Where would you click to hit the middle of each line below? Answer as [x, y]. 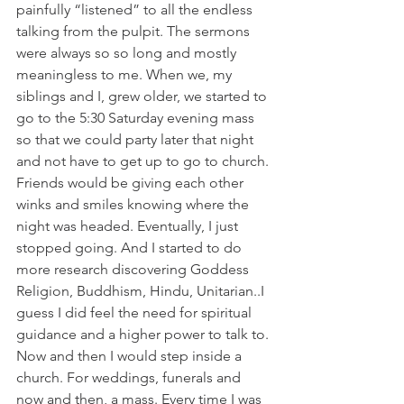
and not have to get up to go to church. [144, 161]
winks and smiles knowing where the [134, 204]
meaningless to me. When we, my [126, 74]
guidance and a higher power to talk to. [144, 334]
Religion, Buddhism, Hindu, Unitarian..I [142, 291]
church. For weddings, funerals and [130, 377]
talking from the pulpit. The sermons [135, 31]
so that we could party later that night [137, 139]
